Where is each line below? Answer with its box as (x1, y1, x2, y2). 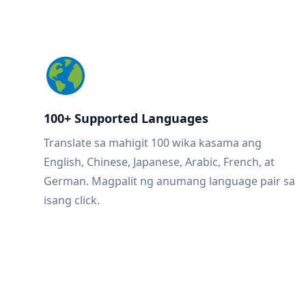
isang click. (44, 193, 100, 208)
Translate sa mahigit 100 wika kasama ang (44, 135, 262, 150)
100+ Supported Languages (44, 110, 208, 126)
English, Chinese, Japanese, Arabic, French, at (44, 154, 275, 169)
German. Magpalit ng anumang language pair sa (44, 173, 295, 189)
